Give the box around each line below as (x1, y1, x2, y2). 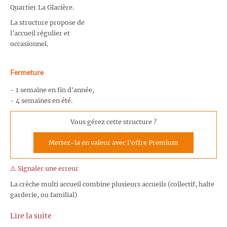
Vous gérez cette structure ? (70, 118, 157, 126)
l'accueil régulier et (10, 29, 70, 37)
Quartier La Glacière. (10, 3, 74, 11)
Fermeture (10, 68, 44, 77)
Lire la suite (10, 211, 52, 220)
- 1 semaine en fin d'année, (10, 86, 94, 94)
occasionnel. (10, 40, 48, 48)
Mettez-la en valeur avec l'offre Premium (49, 138, 178, 146)
